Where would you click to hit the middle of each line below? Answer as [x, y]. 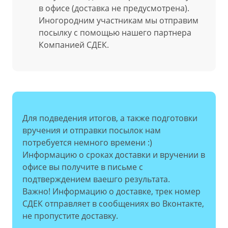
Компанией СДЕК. [74, 45]
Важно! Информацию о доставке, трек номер [111, 191]
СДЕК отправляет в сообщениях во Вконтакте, [113, 204]
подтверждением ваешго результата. [97, 179]
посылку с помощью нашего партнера [115, 33]
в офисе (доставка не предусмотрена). [114, 8]
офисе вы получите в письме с [83, 167]
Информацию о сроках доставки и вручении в [114, 155]
